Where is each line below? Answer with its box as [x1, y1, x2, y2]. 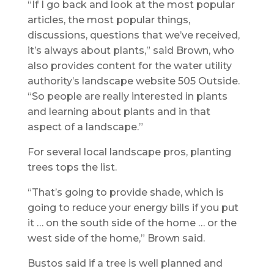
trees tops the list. [27, 161, 117, 173]
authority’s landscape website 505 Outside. [27, 75, 240, 87]
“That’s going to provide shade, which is [27, 186, 224, 198]
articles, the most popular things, [27, 13, 190, 26]
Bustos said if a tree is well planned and [27, 257, 223, 269]
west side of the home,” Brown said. [27, 232, 205, 244]
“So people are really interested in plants [27, 90, 228, 102]
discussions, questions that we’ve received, [27, 29, 240, 41]
